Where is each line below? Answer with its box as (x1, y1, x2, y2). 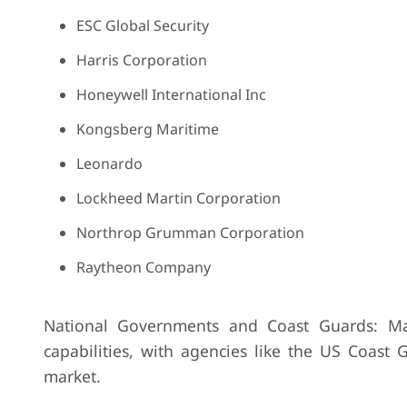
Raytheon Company (75, 257, 211, 277)
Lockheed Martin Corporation (75, 188, 281, 208)
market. (43, 365, 101, 387)
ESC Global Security (75, 15, 209, 35)
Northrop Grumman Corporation (75, 223, 304, 243)
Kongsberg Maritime (75, 119, 219, 139)
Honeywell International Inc (75, 84, 266, 104)
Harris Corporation (75, 50, 207, 70)
